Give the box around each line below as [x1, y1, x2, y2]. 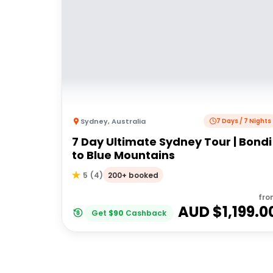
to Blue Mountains [72, 147, 175, 163]
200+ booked [108, 169, 158, 180]
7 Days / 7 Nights [216, 116, 272, 126]
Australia [112, 116, 146, 126]
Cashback [126, 207, 166, 218]
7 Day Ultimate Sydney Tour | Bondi [72, 134, 272, 149]
